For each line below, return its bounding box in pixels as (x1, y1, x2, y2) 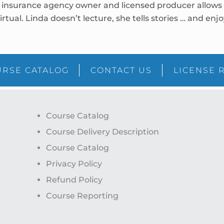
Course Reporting (46, 190, 119, 200)
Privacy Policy (46, 158, 102, 168)
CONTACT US (90, 65, 152, 75)
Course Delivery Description (46, 126, 159, 136)
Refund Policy (46, 174, 103, 184)
